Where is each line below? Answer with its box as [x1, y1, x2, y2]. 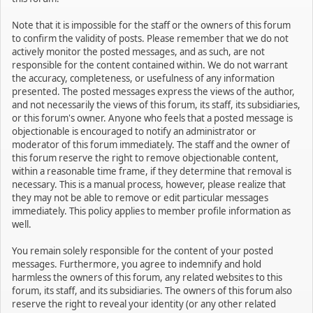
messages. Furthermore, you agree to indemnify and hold [12, 258, 261, 270]
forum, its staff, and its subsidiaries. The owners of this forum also [12, 284, 292, 297]
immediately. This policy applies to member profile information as [12, 205, 291, 217]
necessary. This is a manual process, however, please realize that [12, 178, 286, 191]
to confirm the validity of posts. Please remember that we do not [12, 32, 289, 45]
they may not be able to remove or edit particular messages [12, 191, 268, 204]
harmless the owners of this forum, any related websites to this [12, 271, 282, 284]
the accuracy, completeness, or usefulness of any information [12, 72, 275, 85]
